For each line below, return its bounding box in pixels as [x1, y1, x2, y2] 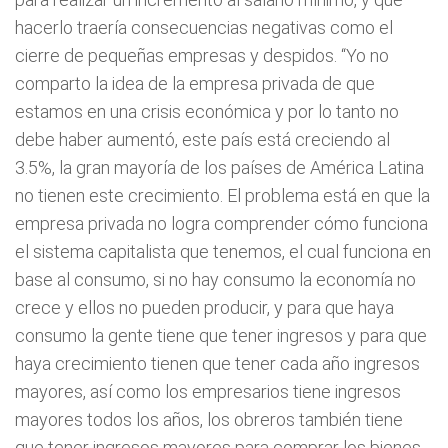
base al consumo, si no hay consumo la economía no [15, 269, 416, 290]
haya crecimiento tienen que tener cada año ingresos [15, 353, 420, 374]
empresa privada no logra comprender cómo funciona [15, 213, 428, 234]
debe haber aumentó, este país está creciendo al [15, 129, 390, 150]
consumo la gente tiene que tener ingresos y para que [15, 325, 427, 346]
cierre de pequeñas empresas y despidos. [15, 45, 341, 66]
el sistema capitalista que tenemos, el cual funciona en [15, 241, 431, 262]
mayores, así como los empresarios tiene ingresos [15, 381, 401, 402]
